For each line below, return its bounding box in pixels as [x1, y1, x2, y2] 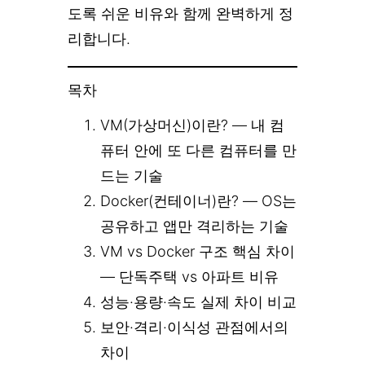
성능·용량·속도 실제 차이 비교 [100, 292, 297, 310]
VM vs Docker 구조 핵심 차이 [100, 242, 295, 260]
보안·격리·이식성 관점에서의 [100, 318, 288, 336]
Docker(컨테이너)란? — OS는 [100, 191, 297, 209]
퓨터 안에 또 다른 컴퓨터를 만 [100, 141, 297, 159]
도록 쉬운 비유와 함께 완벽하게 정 [68, 4, 293, 22]
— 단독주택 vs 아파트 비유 [100, 267, 279, 285]
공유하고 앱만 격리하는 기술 [100, 217, 288, 235]
